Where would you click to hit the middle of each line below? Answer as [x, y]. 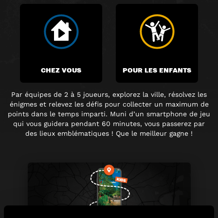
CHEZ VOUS [61, 70]
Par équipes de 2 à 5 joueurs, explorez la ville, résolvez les [109, 94]
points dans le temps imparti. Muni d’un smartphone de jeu [109, 114]
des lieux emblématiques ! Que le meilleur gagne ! [109, 133]
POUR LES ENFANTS [157, 70]
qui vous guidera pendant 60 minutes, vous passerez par [109, 124]
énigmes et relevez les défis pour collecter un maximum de [109, 104]
